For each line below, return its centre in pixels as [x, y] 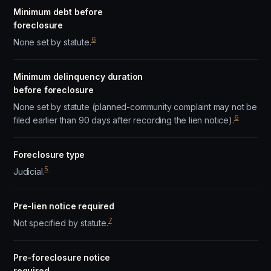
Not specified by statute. [61, 223]
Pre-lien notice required [64, 206]
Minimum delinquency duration [78, 77]
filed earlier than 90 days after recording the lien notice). [124, 120]
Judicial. [29, 171]
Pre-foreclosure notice [62, 257]
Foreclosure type [49, 155]
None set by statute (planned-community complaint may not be [135, 107]
